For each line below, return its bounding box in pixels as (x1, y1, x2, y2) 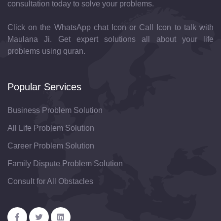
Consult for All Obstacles (7, 177, 93, 185)
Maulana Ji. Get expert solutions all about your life (7, 35, 214, 43)
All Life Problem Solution (7, 123, 94, 132)
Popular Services (7, 81, 81, 92)
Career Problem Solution (7, 141, 94, 150)
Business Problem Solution (7, 106, 103, 114)
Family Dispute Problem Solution (7, 159, 123, 168)
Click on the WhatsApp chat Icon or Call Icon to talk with (7, 23, 214, 32)
